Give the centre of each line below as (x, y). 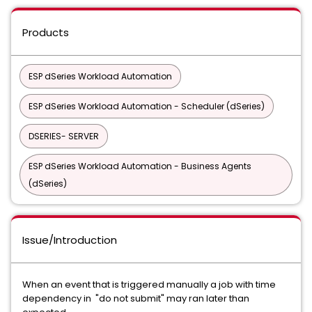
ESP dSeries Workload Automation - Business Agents (140, 166)
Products (46, 32)
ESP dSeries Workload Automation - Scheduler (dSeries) (147, 106)
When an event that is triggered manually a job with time (149, 284)
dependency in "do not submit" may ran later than (136, 298)
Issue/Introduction (70, 240)
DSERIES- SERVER (64, 136)
